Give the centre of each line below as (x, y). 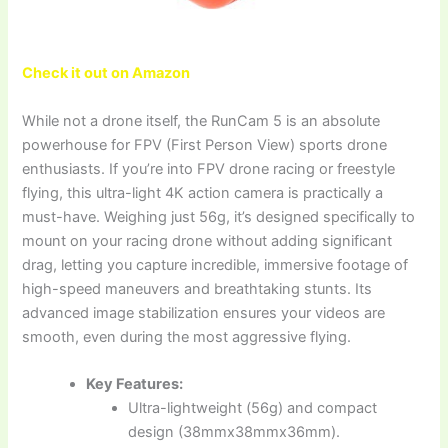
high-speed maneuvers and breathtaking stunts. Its (197, 288)
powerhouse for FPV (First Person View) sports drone (205, 144)
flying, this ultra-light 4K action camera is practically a (203, 192)
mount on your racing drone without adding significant (207, 240)
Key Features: (135, 383)
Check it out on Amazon (106, 73)
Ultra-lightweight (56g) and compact (253, 407)
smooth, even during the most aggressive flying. (187, 336)
